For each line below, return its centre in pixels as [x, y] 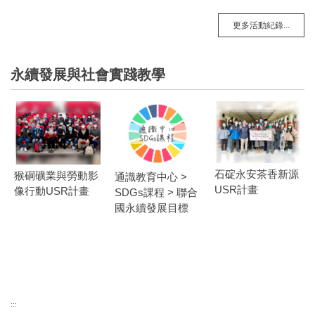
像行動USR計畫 [52, 191]
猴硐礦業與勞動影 [56, 175]
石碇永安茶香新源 [257, 174]
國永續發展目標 [151, 207]
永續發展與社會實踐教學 [88, 74]
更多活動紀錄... [261, 25]
